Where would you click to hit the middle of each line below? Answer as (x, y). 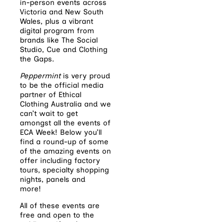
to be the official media (62, 85)
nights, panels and (53, 179)
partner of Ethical (51, 94)
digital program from (57, 30)
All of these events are (60, 205)
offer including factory (60, 160)
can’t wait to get (49, 113)
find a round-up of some (64, 141)
